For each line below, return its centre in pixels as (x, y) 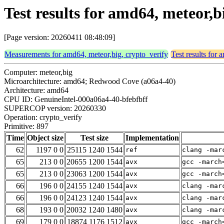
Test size (94, 138)
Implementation (152, 138)
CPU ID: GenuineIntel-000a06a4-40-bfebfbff (76, 99)
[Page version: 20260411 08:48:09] (59, 37)
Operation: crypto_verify (43, 117)
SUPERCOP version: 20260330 (55, 108)
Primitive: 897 (26, 126)
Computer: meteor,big (38, 72)
